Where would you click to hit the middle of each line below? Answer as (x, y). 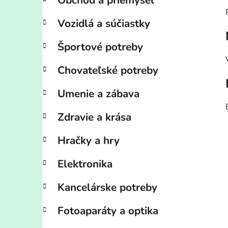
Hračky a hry (89, 141)
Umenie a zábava (98, 94)
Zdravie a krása (94, 117)
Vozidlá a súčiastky (104, 24)
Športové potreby (100, 47)
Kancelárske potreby (107, 188)
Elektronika (85, 164)
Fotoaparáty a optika (108, 211)
